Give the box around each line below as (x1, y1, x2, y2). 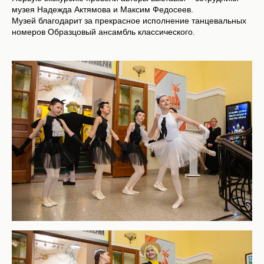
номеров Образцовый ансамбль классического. (12, 27, 195, 37)
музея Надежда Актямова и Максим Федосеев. (12, 4, 193, 14)
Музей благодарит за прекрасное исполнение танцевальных (12, 15, 246, 25)
